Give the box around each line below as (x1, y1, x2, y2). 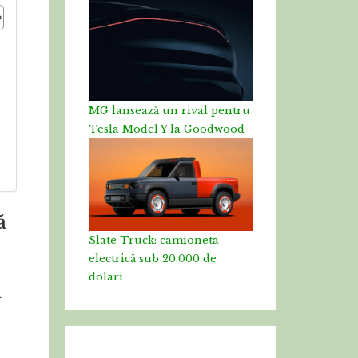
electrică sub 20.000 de (89, 251, 217, 265)
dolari (89, 269, 123, 284)
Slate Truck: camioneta (89, 233, 219, 247)
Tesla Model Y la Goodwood (89, 122, 245, 137)
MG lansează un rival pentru (89, 104, 250, 118)
